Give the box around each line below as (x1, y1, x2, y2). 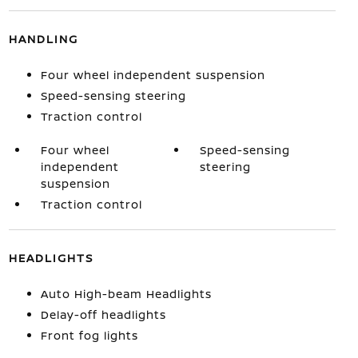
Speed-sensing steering (40, 87, 186, 103)
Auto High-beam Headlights (40, 285, 212, 301)
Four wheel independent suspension (40, 66, 265, 82)
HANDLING (8, 30, 78, 46)
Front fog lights (40, 327, 138, 343)
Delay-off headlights (40, 306, 166, 322)
